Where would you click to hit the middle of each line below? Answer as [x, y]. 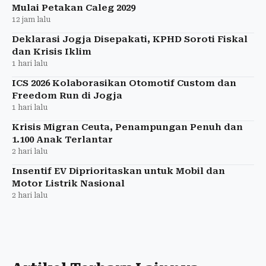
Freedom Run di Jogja [67, 95]
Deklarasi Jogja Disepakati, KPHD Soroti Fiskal [130, 39]
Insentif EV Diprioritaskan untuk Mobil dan [118, 171]
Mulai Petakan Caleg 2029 [74, 7]
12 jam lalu [31, 19]
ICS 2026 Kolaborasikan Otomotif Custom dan [124, 83]
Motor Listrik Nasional [68, 183]
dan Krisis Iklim [52, 51]
